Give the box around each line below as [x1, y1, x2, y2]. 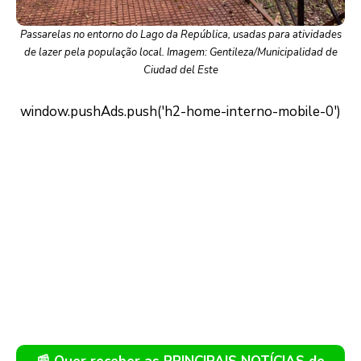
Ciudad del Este [143, 63, 218, 78]
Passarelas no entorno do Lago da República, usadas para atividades [19, 27, 342, 43]
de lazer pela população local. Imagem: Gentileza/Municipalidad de [23, 45, 338, 60]
